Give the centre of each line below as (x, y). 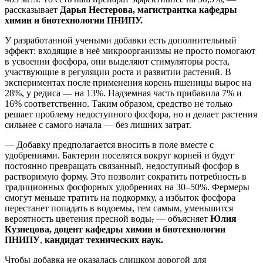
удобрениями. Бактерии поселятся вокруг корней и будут (119, 155)
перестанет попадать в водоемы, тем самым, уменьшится (119, 208)
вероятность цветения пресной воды (78, 218)
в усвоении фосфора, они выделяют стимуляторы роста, (117, 61)
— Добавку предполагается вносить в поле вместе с (109, 144)
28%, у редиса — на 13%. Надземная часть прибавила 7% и (123, 93)
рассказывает (32, 9)
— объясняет (182, 218)
